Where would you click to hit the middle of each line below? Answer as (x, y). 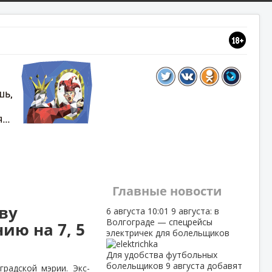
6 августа (127, 211)
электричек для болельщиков (168, 233)
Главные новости (167, 191)
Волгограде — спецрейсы (159, 222)
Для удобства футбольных (161, 255)
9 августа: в (195, 211)
